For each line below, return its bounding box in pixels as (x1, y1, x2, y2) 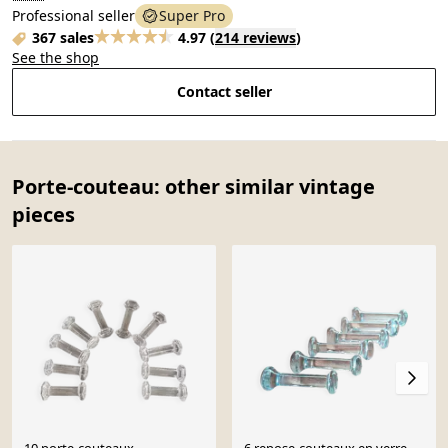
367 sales (32, 27, 94, 47)
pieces (12, 200, 75, 228)
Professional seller (12, 5, 135, 25)
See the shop (12, 47, 99, 67)
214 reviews (215, 27, 296, 47)
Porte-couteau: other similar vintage (12, 172, 375, 200)
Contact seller (176, 81, 272, 101)
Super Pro (159, 5, 225, 25)
